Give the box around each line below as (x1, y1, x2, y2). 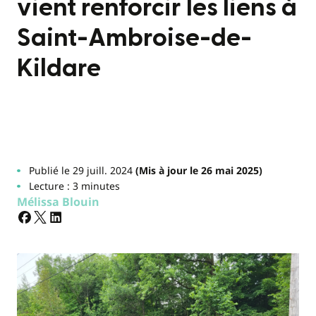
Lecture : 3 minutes (28, 179, 120, 193)
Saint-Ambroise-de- (17, 25, 252, 51)
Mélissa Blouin (17, 194, 99, 209)
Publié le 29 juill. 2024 (28, 164, 133, 177)
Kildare (17, 56, 101, 81)
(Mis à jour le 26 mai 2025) (132, 164, 262, 177)
